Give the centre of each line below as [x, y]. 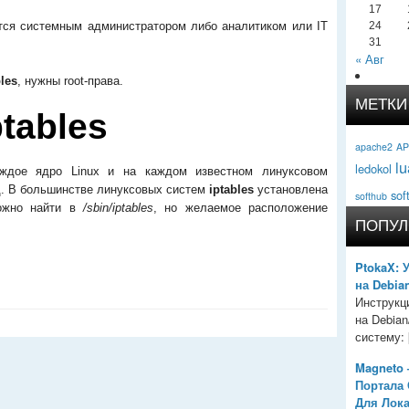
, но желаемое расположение [241, 207]
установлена [293, 189]
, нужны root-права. [70, 81]
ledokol [373, 168]
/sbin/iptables [118, 207]
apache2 [374, 147]
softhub [371, 196]
